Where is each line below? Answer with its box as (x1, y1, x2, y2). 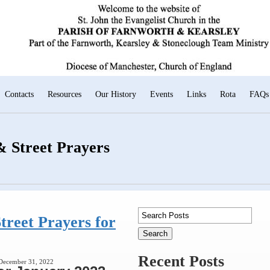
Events (150, 90, 173, 99)
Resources (48, 90, 81, 99)
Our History (95, 90, 136, 99)
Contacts (5, 90, 34, 99)
